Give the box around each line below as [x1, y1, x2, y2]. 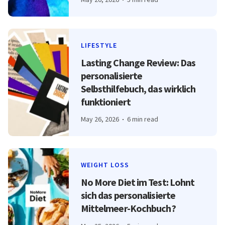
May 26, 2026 [80, 115, 119, 124]
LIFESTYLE [80, 41, 117, 50]
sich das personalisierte [80, 189, 176, 202]
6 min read [127, 115, 158, 124]
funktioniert [80, 95, 131, 108]
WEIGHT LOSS [80, 160, 129, 170]
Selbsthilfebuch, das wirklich [80, 82, 196, 95]
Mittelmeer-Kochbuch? [80, 202, 176, 215]
